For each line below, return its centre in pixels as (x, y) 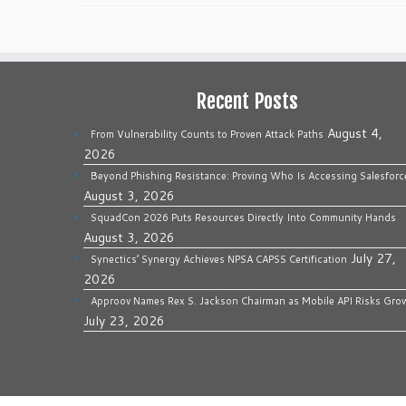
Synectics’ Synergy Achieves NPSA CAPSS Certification (219, 259)
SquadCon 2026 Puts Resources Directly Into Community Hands (243, 217)
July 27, (373, 258)
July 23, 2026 (124, 321)
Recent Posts (246, 101)
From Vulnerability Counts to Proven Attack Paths (207, 134)
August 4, (355, 133)
